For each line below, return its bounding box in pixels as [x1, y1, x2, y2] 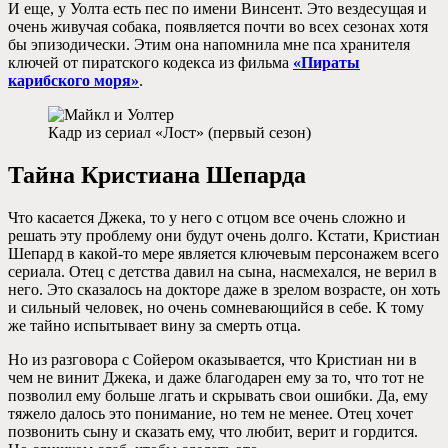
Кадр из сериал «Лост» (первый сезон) [48, 124, 311, 141]
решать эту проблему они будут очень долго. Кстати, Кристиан [8, 226, 440, 244]
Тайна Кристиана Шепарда [8, 161, 306, 188]
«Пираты [293, 54, 360, 71]
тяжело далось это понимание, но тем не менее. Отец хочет [8, 404, 413, 422]
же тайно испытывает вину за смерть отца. [8, 316, 301, 334]
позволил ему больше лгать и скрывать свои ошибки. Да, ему [8, 386, 428, 404]
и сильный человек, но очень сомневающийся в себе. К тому [8, 298, 424, 316]
